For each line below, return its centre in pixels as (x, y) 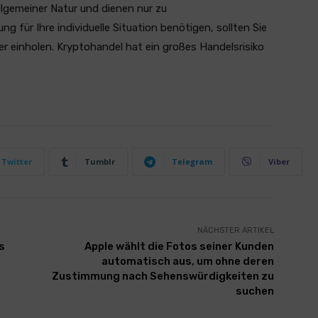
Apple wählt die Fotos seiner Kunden (179, 246)
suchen (254, 291)
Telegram (192, 161)
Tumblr (100, 161)
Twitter (17, 161)
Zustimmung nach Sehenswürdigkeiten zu (163, 276)
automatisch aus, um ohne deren (187, 261)
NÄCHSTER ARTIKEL (235, 230)
